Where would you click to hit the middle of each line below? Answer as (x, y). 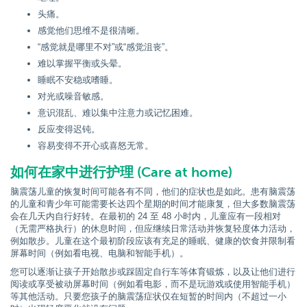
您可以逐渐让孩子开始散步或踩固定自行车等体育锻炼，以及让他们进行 (153, 272)
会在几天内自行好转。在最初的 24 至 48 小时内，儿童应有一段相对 (146, 216)
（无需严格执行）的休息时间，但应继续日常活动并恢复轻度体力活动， (153, 229)
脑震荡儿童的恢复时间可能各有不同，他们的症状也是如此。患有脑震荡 (153, 192)
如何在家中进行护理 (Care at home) (121, 172)
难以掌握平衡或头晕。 (82, 63)
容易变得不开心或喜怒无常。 (96, 146)
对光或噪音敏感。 (73, 96)
